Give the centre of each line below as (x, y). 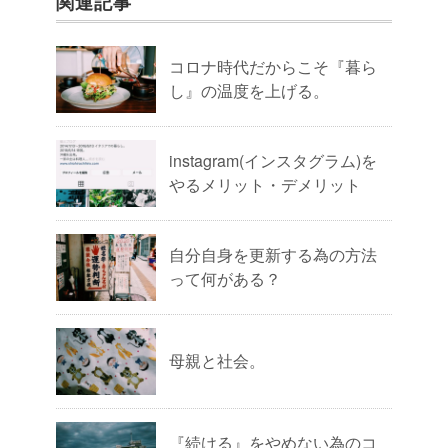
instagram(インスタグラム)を (273, 160)
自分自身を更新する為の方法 (273, 254)
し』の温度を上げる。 (249, 90)
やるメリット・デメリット (265, 184)
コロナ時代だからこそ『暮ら (273, 66)
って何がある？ (225, 278)
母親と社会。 (217, 360)
